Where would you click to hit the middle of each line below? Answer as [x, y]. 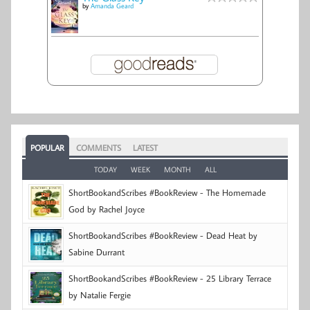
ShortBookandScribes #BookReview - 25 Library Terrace [170, 279]
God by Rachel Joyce [107, 209]
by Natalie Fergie [100, 295]
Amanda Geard [112, 6]
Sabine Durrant [97, 252]
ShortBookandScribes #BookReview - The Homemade [167, 193]
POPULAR [47, 148]
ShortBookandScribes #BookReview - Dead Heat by [163, 236]
